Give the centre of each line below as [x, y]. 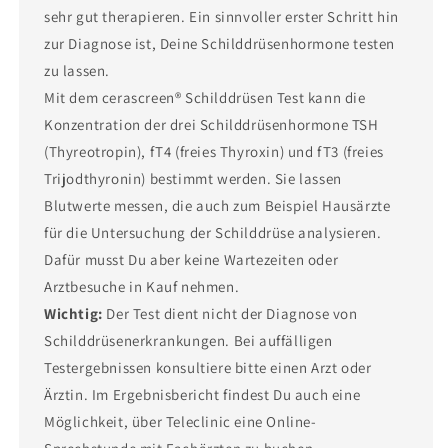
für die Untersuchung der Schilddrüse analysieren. [213, 232]
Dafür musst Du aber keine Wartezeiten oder [191, 259]
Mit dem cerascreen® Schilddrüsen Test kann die [205, 97]
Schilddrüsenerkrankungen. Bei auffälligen [188, 340]
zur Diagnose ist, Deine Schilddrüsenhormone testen [220, 43]
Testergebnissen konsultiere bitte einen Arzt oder [208, 367]
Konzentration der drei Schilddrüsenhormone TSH [211, 124]
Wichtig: [73, 313]
